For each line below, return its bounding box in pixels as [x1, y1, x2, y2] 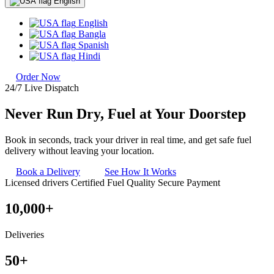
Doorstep [189, 106, 246, 122]
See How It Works [105, 166, 176, 177]
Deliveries [5, 229, 44, 240]
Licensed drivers [5, 177, 68, 188]
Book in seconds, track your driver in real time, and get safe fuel [5, 135, 251, 146]
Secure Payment [158, 177, 220, 188]
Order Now [16, 72, 61, 83]
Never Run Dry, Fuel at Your [5, 106, 189, 122]
